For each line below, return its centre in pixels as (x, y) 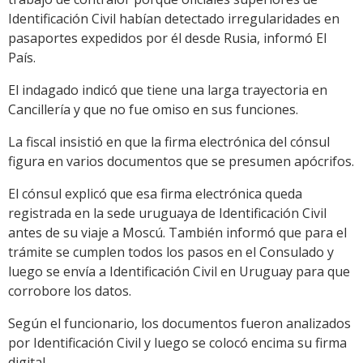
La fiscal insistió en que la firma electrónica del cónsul (169, 142)
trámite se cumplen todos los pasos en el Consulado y (171, 252)
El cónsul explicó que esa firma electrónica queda (155, 194)
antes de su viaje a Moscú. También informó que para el (177, 233)
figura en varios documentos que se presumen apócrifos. (181, 162)
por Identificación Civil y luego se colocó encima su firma (177, 343)
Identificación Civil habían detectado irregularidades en (174, 19)
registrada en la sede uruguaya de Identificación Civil (167, 214)
